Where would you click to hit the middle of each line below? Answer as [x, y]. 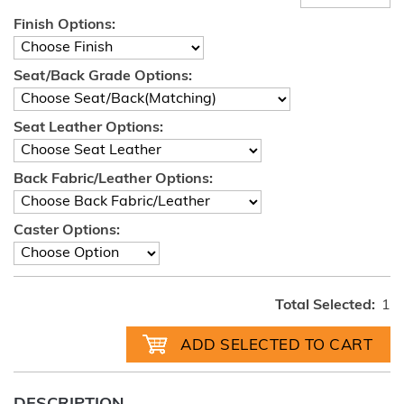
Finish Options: [64, 25]
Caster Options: [67, 231]
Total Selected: [325, 306]
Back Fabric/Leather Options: [113, 179]
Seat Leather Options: [88, 128]
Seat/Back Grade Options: [103, 77]
